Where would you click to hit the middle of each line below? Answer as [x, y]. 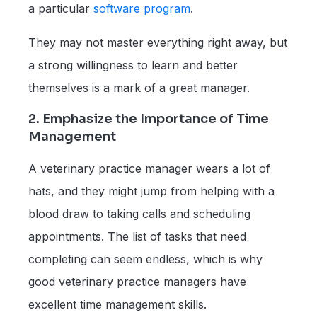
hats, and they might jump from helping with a [151, 191]
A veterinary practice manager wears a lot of [149, 168]
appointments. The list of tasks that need [137, 236]
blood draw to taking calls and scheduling [139, 213]
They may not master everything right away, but [158, 42]
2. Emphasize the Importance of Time [149, 119]
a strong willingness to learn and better [133, 65]
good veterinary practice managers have [137, 281]
